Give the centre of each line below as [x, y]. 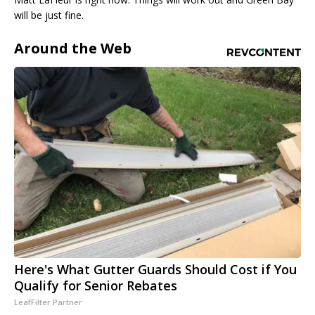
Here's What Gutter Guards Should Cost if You [155, 270]
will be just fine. [49, 15]
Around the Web [73, 49]
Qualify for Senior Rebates [96, 286]
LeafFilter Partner [48, 302]
